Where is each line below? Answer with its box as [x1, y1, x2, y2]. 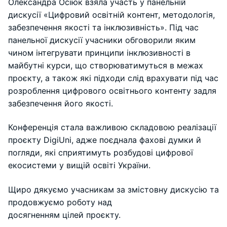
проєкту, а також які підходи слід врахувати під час [8, 72, 218, 83]
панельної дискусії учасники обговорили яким [8, 34, 196, 45]
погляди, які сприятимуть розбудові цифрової [8, 147, 193, 158]
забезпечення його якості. [8, 98, 113, 108]
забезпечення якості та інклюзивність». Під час [8, 22, 199, 32]
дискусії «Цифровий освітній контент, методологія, [8, 9, 215, 20]
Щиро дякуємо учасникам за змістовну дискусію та [8, 184, 219, 195]
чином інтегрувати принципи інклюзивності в [8, 47, 191, 58]
